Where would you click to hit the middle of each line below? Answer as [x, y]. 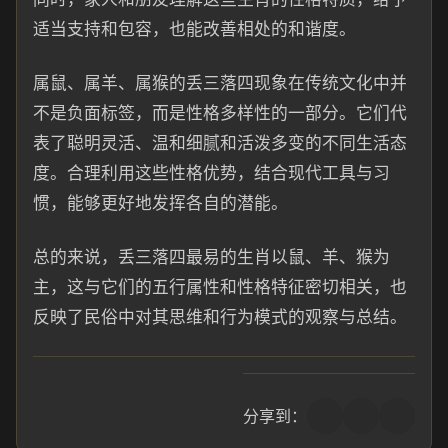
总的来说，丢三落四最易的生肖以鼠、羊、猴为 [211, 257]
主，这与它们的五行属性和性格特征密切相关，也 [220, 287]
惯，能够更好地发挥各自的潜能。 [160, 203]
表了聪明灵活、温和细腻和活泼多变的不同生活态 [220, 143]
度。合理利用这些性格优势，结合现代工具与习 [211, 173]
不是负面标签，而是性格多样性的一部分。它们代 [220, 113]
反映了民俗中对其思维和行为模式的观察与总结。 [220, 317]
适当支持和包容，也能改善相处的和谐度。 [194, 29]
